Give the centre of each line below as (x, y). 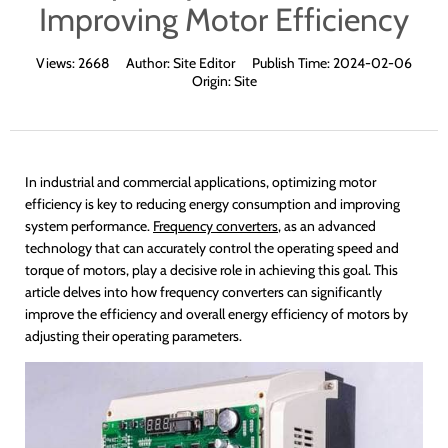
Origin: (212, 80)
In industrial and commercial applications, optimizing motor (200, 181)
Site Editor (204, 62)
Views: (57, 62)
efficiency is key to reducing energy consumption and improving (212, 203)
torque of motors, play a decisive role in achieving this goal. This (211, 269)
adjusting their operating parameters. (133, 335)
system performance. (89, 225)
